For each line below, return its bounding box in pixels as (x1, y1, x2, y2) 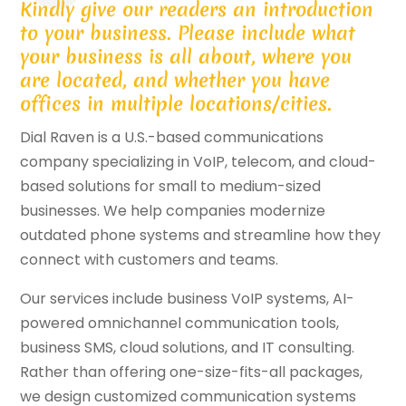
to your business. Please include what (20, 20, 356, 47)
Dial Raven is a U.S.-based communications (20, 127, 324, 149)
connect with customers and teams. (20, 249, 279, 271)
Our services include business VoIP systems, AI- (20, 288, 355, 310)
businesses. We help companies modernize (20, 200, 326, 222)
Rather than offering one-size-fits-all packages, (20, 362, 363, 383)
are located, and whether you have (20, 67, 331, 94)
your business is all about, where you (20, 43, 353, 71)
